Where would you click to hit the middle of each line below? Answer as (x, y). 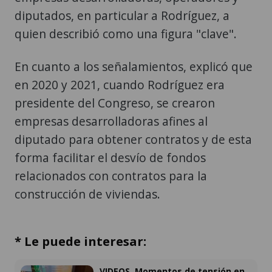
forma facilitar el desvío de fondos (110, 158)
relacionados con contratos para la (111, 176)
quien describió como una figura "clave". (126, 34)
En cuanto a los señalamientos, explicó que (134, 67)
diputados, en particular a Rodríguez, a (122, 16)
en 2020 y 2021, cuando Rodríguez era (120, 85)
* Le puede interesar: (80, 241)
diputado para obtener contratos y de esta (133, 140)
